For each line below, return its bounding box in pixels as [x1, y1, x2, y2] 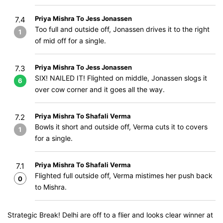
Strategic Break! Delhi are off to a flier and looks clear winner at [7, 211, 213, 219]
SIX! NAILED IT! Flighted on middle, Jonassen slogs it [35, 74, 207, 82]
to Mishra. [35, 183, 67, 191]
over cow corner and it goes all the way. [35, 85, 165, 94]
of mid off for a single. [35, 36, 106, 45]
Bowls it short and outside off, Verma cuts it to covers [35, 122, 208, 131]
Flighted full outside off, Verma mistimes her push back [35, 171, 213, 180]
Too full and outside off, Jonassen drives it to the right [35, 25, 210, 33]
